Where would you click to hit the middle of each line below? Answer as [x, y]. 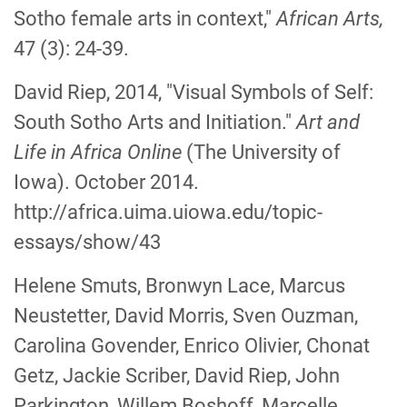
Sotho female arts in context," [145, 19]
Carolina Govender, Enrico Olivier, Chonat [192, 346]
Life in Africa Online [100, 152]
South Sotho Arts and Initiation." [155, 122]
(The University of [263, 152]
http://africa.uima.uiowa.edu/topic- [168, 212]
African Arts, [330, 19]
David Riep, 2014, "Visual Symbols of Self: [194, 92]
